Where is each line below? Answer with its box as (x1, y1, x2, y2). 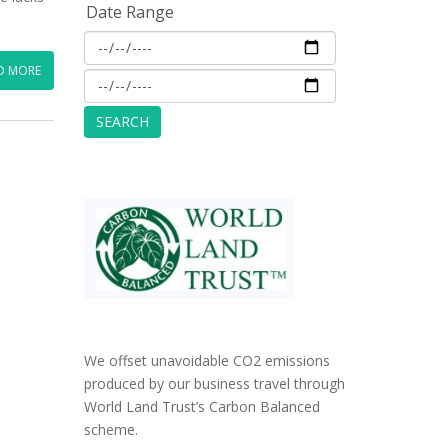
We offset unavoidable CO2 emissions (83, 350, 330, 370)
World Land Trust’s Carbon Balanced (83, 396, 320, 416)
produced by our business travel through (83, 373, 345, 393)
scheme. (83, 419, 138, 439)
